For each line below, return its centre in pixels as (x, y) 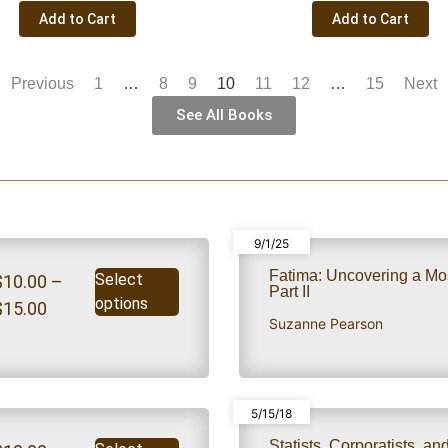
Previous (42, 83)
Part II (289, 291)
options (122, 303)
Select (119, 279)
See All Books (224, 114)
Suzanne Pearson (326, 324)
